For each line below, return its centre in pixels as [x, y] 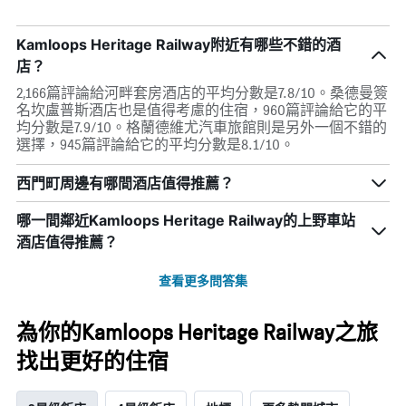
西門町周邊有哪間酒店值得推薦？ [125, 184]
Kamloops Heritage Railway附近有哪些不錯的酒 [179, 45]
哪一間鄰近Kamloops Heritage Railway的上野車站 [186, 221]
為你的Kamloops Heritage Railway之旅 [197, 333]
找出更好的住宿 [92, 362]
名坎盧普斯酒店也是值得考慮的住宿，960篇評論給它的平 [202, 111]
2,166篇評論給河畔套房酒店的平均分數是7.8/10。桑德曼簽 [202, 93]
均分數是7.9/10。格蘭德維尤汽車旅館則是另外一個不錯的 [202, 128]
